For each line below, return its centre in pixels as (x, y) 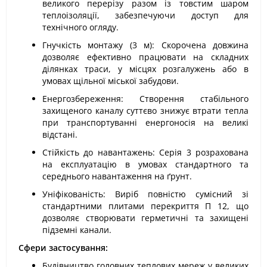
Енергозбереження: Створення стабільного (145, 99)
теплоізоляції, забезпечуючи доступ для (145, 15)
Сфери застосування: (63, 248)
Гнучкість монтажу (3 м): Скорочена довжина (145, 45)
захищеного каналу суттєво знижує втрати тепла (145, 111)
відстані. (60, 134)
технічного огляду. (80, 27)
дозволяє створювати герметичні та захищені (145, 218)
